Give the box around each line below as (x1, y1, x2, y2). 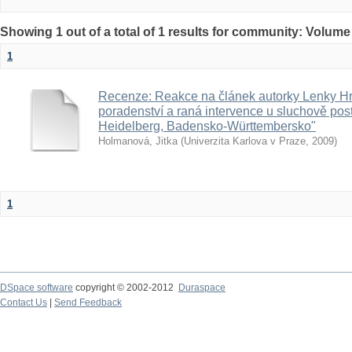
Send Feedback (54, 297, 122, 308)
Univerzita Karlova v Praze (184, 135, 306, 147)
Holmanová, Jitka (98, 135, 178, 147)
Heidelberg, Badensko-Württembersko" (98, 119, 316, 133)
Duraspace (178, 282, 225, 293)
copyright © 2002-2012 (73, 282, 178, 293)
